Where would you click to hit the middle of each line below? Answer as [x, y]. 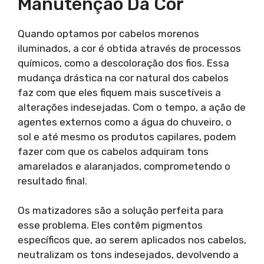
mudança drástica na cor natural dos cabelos [123, 77]
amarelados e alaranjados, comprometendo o [124, 166]
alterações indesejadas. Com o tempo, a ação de [132, 107]
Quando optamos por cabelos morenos [108, 33]
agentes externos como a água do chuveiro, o [125, 122]
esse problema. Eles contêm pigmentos [110, 225]
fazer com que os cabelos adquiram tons [113, 151]
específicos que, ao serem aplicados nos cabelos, [132, 240]
